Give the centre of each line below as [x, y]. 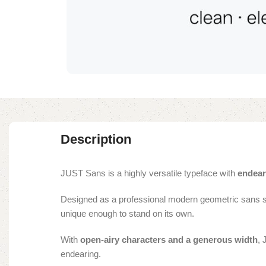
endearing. [81, 254]
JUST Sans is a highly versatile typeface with [149, 173]
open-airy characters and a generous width [169, 240]
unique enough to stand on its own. [127, 214]
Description [96, 140]
